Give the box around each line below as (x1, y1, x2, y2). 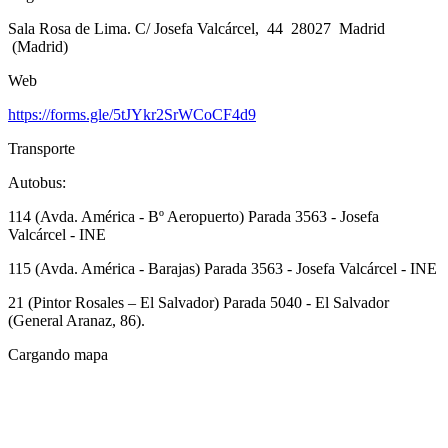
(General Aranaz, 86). (8, 312, 145, 329)
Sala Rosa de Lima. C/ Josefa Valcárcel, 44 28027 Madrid (8, 20, 385, 37)
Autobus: (8, 174, 66, 191)
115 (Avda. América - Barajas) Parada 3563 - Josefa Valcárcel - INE (8, 260, 437, 277)
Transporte (8, 140, 75, 157)
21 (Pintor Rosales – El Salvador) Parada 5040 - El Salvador (8, 294, 389, 311)
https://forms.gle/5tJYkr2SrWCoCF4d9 (8, 106, 256, 123)
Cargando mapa (8, 346, 108, 363)
